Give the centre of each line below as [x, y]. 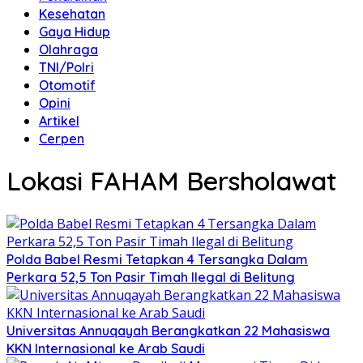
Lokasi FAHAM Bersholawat [172, 181]
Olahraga [68, 49]
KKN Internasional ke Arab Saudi [106, 348]
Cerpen [62, 139]
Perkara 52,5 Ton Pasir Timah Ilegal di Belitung [151, 277]
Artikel [59, 121]
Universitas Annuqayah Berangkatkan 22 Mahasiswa [168, 330]
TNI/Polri [66, 67]
